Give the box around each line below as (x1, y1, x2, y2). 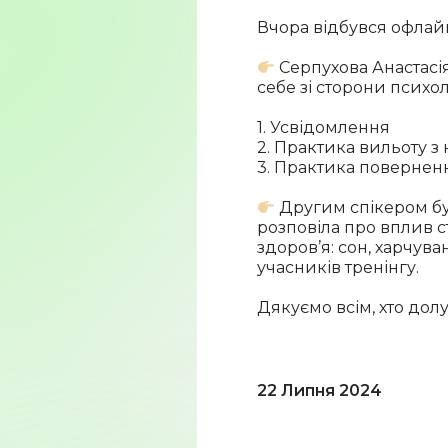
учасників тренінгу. (257, 258, 419, 277)
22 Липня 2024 (257, 380, 382, 400)
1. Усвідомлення (257, 118, 390, 137)
